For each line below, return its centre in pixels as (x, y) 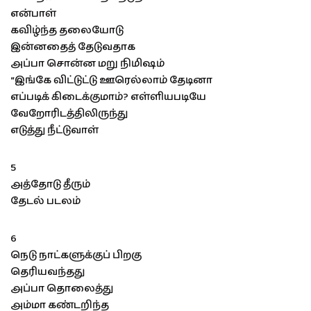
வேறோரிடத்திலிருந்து (69, 113)
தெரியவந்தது (48, 271)
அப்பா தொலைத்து (62, 288)
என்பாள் (33, 13)
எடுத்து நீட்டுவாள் (54, 130)
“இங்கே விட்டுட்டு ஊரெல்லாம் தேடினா (111, 80)
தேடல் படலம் (45, 201)
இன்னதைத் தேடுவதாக (73, 47)
